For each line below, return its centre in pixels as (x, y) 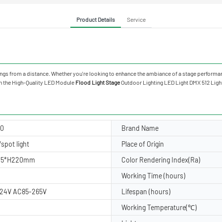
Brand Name (140, 128)
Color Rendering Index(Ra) (161, 160)
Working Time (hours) (153, 175)
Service (136, 19)
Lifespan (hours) (146, 191)
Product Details (96, 19)
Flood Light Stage (98, 82)
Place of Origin (143, 144)
